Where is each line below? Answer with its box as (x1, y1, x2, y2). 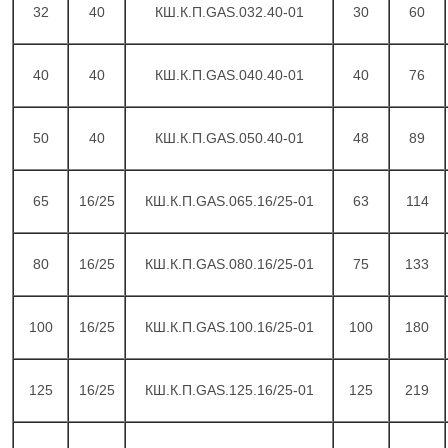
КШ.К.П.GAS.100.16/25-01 (144, 319, 314, 335)
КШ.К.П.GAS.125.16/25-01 (144, 382, 314, 398)
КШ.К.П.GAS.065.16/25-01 (144, 193, 314, 209)
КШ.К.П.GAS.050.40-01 (154, 130, 304, 146)
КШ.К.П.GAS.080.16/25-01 (144, 256, 314, 272)
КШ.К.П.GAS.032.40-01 (154, 4, 304, 20)
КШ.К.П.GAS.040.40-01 (154, 67, 304, 83)
